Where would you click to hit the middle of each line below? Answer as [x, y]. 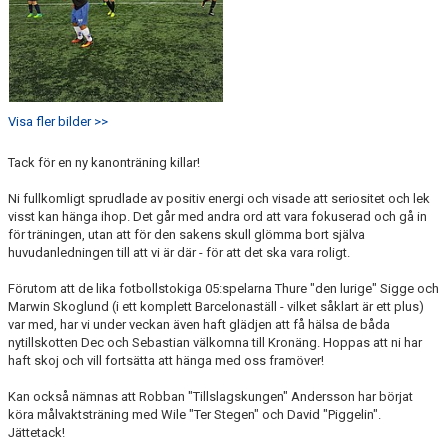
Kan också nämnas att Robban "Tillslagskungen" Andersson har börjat [210, 396]
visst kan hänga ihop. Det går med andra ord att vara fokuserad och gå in [217, 216]
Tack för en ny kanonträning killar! [104, 162]
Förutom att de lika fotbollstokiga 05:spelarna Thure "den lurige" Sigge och [223, 288]
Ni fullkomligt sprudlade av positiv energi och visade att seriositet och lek [219, 198]
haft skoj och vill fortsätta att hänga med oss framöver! [166, 360]
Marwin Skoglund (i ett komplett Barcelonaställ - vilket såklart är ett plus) [216, 306]
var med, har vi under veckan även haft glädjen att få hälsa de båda [199, 324]
